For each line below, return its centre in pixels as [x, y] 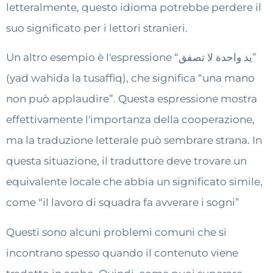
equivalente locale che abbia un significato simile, [134, 182]
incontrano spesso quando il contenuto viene [122, 253]
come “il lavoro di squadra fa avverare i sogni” [123, 203]
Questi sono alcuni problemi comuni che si [116, 232]
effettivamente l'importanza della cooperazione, [130, 120]
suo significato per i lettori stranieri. [97, 28]
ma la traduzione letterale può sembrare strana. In [134, 140]
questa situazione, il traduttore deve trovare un [126, 161]
